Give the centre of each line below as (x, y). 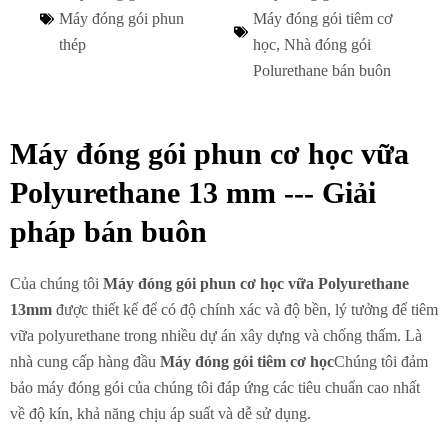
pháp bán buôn (108, 231)
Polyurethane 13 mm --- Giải (193, 192)
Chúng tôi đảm (381, 361)
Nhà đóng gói (327, 44)
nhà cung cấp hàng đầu (85, 361)
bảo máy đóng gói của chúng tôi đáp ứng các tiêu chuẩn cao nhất (215, 387)
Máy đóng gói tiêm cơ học (247, 361)
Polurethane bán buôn (322, 70)
